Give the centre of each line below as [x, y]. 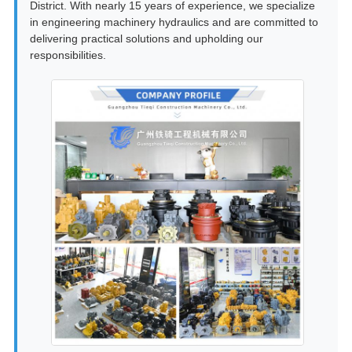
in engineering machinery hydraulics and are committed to [174, 22]
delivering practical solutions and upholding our [146, 39]
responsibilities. [68, 55]
